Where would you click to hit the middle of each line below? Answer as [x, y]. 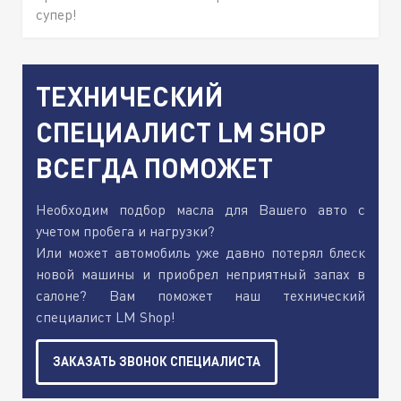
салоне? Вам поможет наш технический [200, 296]
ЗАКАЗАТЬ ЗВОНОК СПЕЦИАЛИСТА [157, 362]
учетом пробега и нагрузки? [125, 231]
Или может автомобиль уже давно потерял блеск [200, 253]
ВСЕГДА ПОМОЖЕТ [154, 168]
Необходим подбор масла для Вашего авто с [200, 210]
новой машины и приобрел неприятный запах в [200, 274]
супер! [56, 15]
